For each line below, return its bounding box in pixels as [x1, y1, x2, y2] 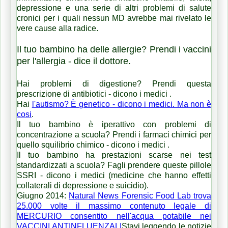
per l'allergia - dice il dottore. [17, 55, 131, 66]
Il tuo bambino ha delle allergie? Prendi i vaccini [17, 44, 211, 54]
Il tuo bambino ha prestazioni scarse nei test [17, 150, 211, 159]
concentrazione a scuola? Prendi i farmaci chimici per [17, 130, 211, 139]
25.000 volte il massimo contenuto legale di [17, 201, 211, 210]
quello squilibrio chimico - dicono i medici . [17, 140, 169, 149]
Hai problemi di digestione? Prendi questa [17, 79, 211, 88]
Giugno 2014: [17, 191, 69, 200]
